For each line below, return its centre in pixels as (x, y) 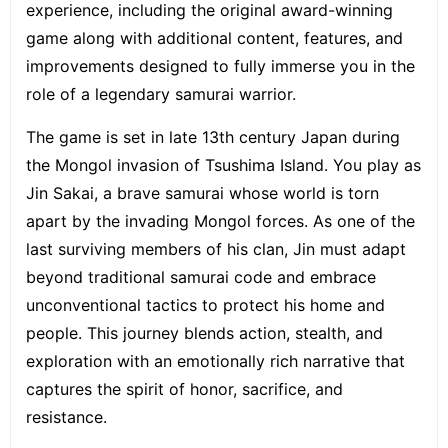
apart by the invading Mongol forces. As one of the (220, 220)
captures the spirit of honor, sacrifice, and (184, 388)
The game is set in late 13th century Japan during (213, 136)
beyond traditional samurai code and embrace (201, 276)
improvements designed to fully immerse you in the (220, 65)
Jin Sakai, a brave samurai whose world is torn (202, 192)
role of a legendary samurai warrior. (161, 93)
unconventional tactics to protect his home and (205, 304)
